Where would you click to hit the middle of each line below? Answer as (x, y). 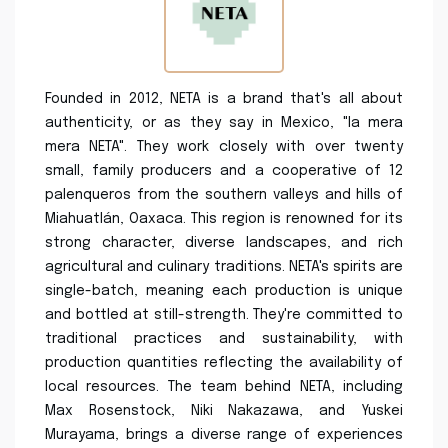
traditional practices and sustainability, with (224, 338)
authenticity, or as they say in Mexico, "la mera (224, 122)
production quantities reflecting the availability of (224, 362)
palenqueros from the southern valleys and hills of (224, 194)
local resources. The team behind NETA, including (224, 386)
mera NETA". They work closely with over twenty (224, 146)
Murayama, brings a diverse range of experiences (224, 434)
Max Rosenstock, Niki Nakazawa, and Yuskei (224, 410)
